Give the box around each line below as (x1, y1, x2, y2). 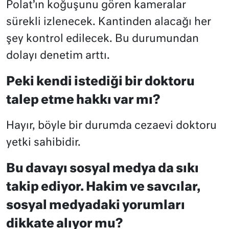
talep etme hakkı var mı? (6, 94, 160, 107)
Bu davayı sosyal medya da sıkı (6, 163, 199, 175)
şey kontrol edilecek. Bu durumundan (6, 34, 199, 45)
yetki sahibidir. (6, 138, 81, 149)
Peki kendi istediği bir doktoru (6, 76, 195, 88)
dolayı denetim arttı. (6, 51, 110, 62)
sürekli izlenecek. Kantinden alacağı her (6, 17, 211, 28)
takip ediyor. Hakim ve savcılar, (6, 181, 200, 194)
